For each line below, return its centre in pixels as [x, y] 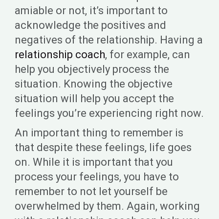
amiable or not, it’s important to [91, 11]
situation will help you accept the [94, 99]
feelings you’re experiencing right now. [109, 113]
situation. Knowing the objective [94, 84]
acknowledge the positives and [90, 25]
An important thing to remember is [99, 133]
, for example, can [148, 55]
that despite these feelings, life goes [103, 147]
